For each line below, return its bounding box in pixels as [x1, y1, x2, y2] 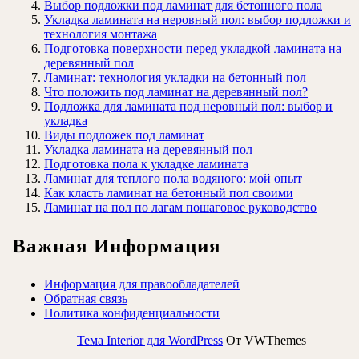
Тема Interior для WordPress [77, 333, 223, 348]
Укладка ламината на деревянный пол [44, 143, 252, 157]
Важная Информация [12, 235, 221, 257]
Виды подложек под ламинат [44, 128, 204, 143]
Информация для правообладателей [44, 277, 240, 292]
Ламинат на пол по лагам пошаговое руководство [44, 200, 317, 215]
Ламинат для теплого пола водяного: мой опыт [44, 171, 302, 186]
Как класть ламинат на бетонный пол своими [44, 186, 293, 200]
